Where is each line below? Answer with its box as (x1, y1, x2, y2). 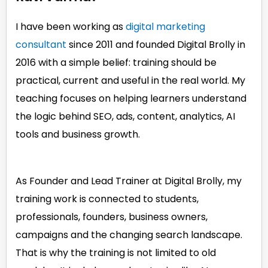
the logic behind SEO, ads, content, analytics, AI (16, 109, 235, 123)
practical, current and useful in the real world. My (16, 73, 245, 87)
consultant (16, 37, 66, 51)
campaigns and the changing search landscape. (16, 227, 242, 242)
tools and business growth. (16, 127, 140, 141)
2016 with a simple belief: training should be (16, 55, 217, 69)
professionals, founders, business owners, (16, 209, 208, 224)
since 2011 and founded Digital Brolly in (66, 37, 245, 51)
